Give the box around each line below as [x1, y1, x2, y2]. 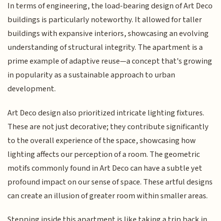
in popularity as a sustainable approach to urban [7, 69, 176, 81]
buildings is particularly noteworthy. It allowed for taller [7, 14, 202, 26]
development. [7, 83, 56, 95]
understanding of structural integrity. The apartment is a [7, 41, 203, 54]
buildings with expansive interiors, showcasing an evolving [7, 28, 209, 40]
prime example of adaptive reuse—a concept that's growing [7, 55, 213, 68]
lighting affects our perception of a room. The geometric [7, 148, 200, 160]
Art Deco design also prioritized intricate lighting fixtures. [7, 107, 205, 119]
